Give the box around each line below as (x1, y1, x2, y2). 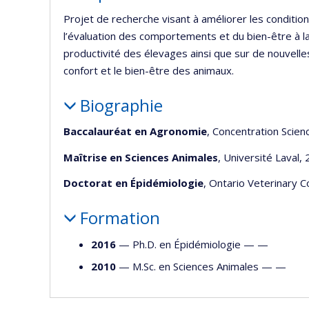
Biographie (79, 93, 163, 117)
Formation (79, 206, 160, 229)
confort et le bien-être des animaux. (63, 63, 234, 77)
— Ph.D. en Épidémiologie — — (116, 237, 268, 251)
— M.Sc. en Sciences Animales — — (116, 259, 286, 273)
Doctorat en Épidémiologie (63, 176, 203, 190)
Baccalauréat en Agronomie (63, 124, 207, 138)
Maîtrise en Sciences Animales (63, 150, 218, 164)
